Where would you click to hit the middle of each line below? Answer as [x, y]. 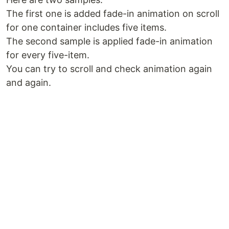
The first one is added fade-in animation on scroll [113, 14]
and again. [29, 83]
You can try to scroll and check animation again [109, 69]
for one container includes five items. [86, 27]
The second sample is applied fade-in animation [109, 41]
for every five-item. [48, 55]
